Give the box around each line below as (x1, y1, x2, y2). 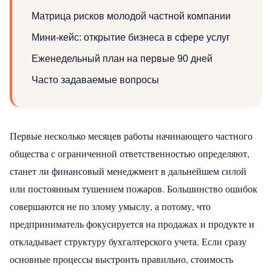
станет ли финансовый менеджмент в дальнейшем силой (10, 164, 246, 177)
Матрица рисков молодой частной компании (32, 10, 231, 21)
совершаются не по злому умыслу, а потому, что (10, 199, 211, 212)
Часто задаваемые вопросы (32, 74, 159, 85)
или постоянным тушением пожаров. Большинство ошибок (10, 182, 257, 195)
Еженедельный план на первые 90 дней (32, 53, 212, 64)
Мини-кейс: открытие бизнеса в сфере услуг (32, 32, 230, 42)
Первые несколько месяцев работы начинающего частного (10, 129, 253, 142)
